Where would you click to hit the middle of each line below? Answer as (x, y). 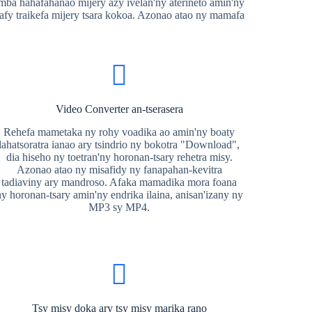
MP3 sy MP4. (119, 207)
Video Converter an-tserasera (119, 109)
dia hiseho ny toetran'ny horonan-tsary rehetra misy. (119, 157)
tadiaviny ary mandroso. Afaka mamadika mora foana (119, 182)
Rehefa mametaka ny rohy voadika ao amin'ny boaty (119, 132)
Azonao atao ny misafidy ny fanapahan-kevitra (119, 170)
